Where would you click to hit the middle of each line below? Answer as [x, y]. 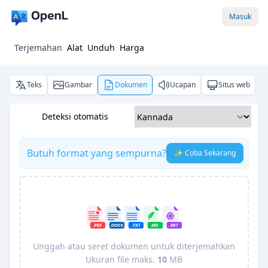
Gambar [78, 85]
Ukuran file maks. [121, 260]
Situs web [234, 85]
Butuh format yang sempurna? [97, 153]
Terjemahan [38, 48]
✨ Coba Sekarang [205, 153]
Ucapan [183, 85]
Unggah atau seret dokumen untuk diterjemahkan [134, 246]
